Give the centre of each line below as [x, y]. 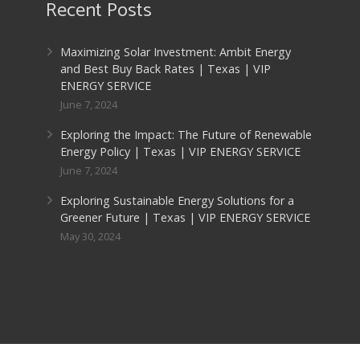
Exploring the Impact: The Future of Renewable [186, 135]
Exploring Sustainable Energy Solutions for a [178, 200]
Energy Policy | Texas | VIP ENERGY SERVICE [181, 151]
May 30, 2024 [91, 236]
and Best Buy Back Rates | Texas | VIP [166, 69]
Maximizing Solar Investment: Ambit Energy [176, 52]
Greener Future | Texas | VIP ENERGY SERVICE [186, 217]
